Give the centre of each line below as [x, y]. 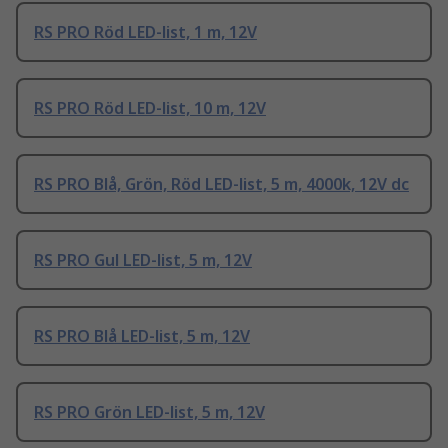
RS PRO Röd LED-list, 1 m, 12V [145, 32]
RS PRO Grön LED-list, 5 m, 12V [149, 412]
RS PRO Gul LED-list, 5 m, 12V [143, 260]
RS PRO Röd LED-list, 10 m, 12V [150, 108]
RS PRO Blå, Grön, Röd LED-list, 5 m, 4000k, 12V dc [221, 184]
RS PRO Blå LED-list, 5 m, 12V [142, 336]
